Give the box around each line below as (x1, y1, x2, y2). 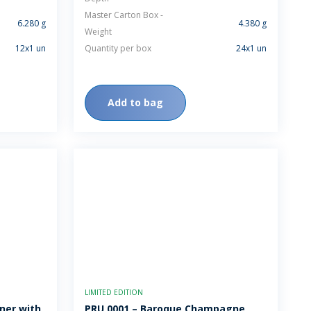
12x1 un (15, 42, 46, 54)
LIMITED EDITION (85, 287, 143, 297)
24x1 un (236, 42, 267, 54)
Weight (85, 26, 112, 37)
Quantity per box (85, 42, 151, 54)
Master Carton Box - (85, 9, 163, 21)
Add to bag (108, 96, 163, 109)
